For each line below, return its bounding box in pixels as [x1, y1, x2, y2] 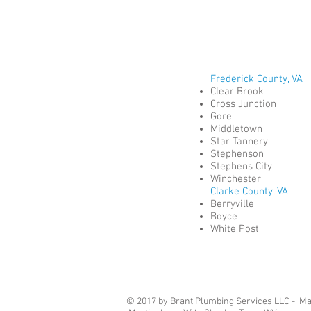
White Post [210, 223, 262, 235]
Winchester [210, 173, 264, 185]
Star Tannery [210, 135, 271, 148]
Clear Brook [210, 85, 267, 98]
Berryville [210, 198, 257, 210]
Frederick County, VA [210, 73, 305, 85]
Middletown [210, 123, 265, 135]
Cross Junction [210, 98, 279, 110]
